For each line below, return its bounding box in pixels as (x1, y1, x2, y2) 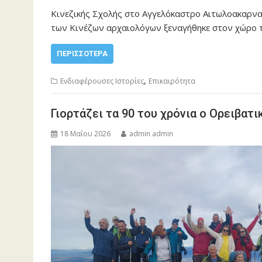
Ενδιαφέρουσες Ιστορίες (60, 76, 144, 86)
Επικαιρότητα (149, 76, 195, 86)
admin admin (129, 128, 173, 139)
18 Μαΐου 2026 (60, 128, 111, 139)
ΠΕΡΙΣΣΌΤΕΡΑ (57, 49, 108, 58)
